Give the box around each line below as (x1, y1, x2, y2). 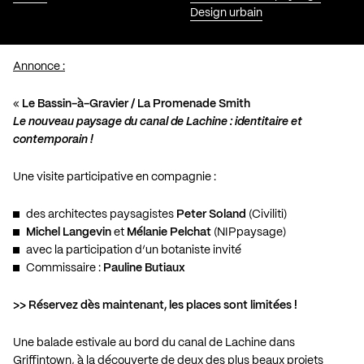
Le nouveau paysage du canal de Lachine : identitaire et (13, 115, 302, 128)
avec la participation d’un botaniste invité (26, 244, 241, 256)
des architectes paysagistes (26, 208, 176, 220)
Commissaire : (26, 262, 103, 274)
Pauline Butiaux (103, 262, 185, 274)
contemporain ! (13, 133, 93, 145)
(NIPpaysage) (211, 226, 286, 238)
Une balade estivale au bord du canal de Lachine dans (13, 336, 295, 349)
